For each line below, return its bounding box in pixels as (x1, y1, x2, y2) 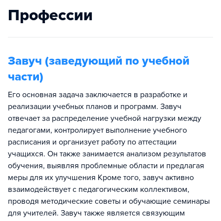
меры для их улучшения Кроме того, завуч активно (8, 172, 194, 183)
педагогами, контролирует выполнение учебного (8, 125, 187, 135)
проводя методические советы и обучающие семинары (8, 196, 210, 206)
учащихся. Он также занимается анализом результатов (8, 148, 206, 159)
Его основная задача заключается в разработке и (8, 89, 187, 100)
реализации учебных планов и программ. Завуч (8, 101, 182, 111)
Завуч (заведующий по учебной (8, 53, 189, 68)
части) (8, 69, 43, 84)
